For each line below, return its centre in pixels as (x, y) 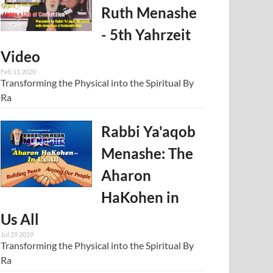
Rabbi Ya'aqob (149, 131)
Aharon (126, 175)
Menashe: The (147, 153)
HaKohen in (140, 197)
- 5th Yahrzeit (146, 34)
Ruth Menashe (149, 12)
